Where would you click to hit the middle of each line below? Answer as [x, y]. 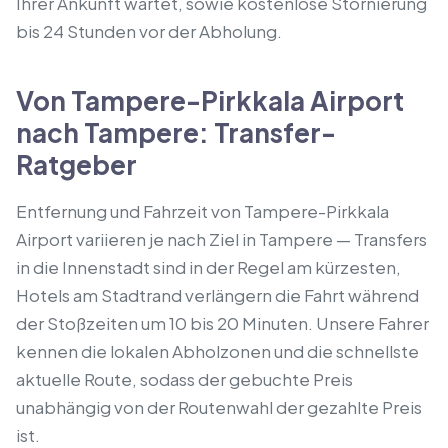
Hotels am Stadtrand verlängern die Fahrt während [217, 295]
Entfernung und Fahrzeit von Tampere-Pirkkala [202, 211]
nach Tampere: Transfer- [176, 132]
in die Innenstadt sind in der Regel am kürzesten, [208, 267]
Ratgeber [76, 164]
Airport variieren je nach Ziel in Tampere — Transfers [221, 239]
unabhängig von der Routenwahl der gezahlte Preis [219, 407]
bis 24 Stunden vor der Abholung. [149, 31]
